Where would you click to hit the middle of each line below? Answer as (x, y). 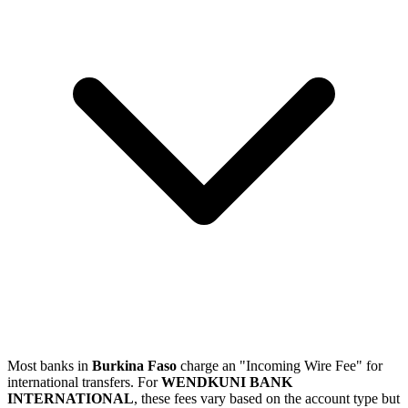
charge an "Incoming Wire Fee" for (280, 366)
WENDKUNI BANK (227, 382)
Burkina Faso (134, 366)
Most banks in (50, 366)
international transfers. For (84, 382)
